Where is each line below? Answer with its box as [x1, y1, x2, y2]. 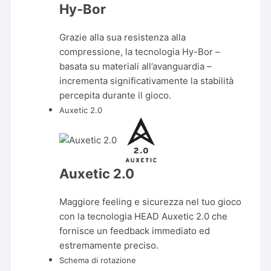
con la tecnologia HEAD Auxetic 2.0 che [59, 210, 228, 222]
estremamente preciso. [59, 239, 159, 251]
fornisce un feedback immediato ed [59, 224, 211, 237]
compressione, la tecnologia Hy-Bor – [59, 45, 221, 57]
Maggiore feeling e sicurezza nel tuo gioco [59, 195, 242, 207]
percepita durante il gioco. [59, 89, 172, 101]
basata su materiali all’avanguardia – [59, 60, 212, 72]
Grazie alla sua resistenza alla [59, 31, 186, 43]
